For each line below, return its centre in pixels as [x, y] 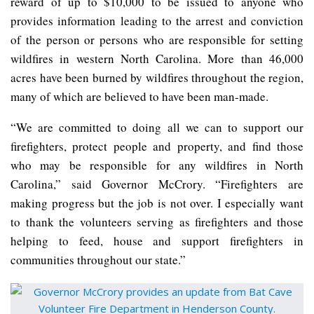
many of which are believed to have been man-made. [139, 96]
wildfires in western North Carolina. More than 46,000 [157, 58]
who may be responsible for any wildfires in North [157, 165]
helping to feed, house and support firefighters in [157, 240]
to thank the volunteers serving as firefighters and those [157, 221]
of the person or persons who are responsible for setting [157, 39]
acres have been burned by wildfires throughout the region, [157, 77]
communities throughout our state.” [98, 259]
